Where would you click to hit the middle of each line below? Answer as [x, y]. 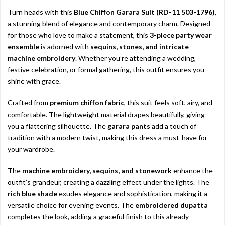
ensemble [23, 47]
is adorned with [65, 47]
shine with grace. [34, 81]
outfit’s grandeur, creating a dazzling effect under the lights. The [108, 182]
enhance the [192, 171]
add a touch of [173, 126]
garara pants [129, 126]
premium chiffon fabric [87, 103]
